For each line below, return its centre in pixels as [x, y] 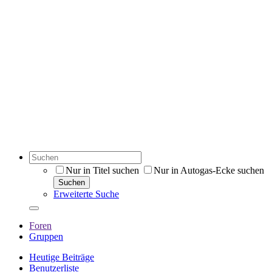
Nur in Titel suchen [102, 170]
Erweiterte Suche [86, 194]
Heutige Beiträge [62, 257]
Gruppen [46, 236]
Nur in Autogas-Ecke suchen [209, 170]
